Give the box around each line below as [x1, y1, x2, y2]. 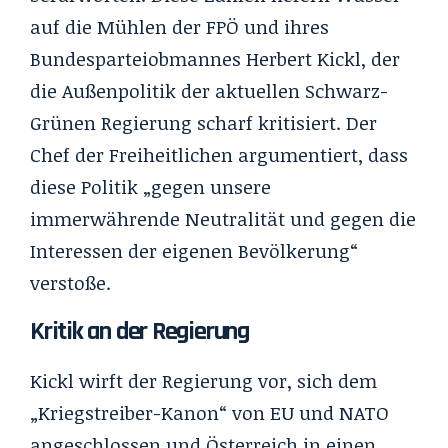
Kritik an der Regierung [30, 314, 249, 348]
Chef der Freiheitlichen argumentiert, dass [30, 141, 408, 168]
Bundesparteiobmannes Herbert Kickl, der [30, 45, 400, 72]
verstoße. [30, 269, 111, 296]
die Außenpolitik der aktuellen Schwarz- [30, 77, 388, 104]
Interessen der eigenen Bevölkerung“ [30, 237, 358, 264]
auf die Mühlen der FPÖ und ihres [30, 13, 329, 40]
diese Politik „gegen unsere [30, 173, 271, 200]
